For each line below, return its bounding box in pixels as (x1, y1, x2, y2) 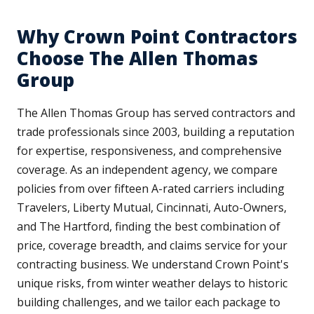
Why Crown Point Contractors (17, 24, 297, 50)
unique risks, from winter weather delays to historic (17, 275, 287, 292)
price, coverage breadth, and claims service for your (17, 238, 287, 254)
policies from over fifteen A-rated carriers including (17, 181, 285, 197)
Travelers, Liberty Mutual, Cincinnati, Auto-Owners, (17, 200, 287, 216)
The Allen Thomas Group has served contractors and (17, 105, 295, 121)
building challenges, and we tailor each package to (17, 294, 280, 310)
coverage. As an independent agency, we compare (17, 162, 278, 178)
